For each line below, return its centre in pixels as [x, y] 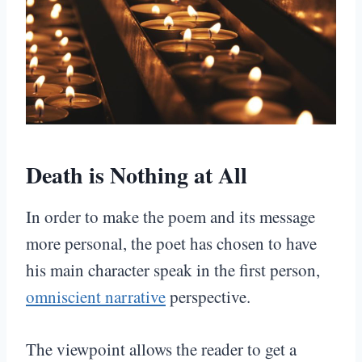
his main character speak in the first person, [173, 270]
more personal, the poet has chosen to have [171, 244]
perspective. [208, 297]
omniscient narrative [96, 297]
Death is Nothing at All [137, 175]
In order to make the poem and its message [170, 217]
